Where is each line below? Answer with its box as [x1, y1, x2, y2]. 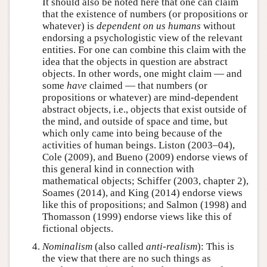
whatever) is [42, 20, 97, 32]
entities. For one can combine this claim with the [42, 44, 246, 55]
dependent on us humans [97, 20, 201, 32]
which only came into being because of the [42, 127, 222, 139]
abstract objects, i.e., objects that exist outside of [42, 103, 247, 115]
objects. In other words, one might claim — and [42, 67, 242, 79]
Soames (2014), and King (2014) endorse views [42, 187, 243, 198]
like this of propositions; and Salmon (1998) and [42, 198, 247, 210]
